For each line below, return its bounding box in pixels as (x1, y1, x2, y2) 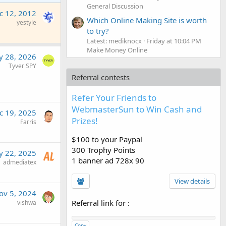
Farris (20, 118, 36, 126)
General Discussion (87, 1, 143, 11)
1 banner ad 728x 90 (72, 155, 144, 165)
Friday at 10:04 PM (146, 36, 201, 45)
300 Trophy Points (72, 144, 135, 155)
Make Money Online (87, 45, 147, 54)
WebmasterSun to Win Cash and (72, 103, 202, 115)
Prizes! (72, 115, 98, 127)
